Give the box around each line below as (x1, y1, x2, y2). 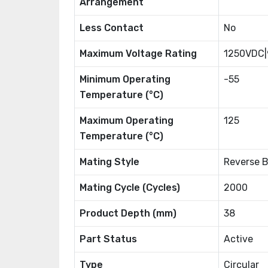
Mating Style (80, 156, 139, 167)
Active (224, 233, 253, 245)
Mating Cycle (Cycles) (80, 182, 180, 193)
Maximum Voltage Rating (80, 48, 197, 59)
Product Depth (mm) (80, 208, 176, 219)
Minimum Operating (80, 74, 170, 85)
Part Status (80, 233, 137, 245)
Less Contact (80, 22, 144, 33)
